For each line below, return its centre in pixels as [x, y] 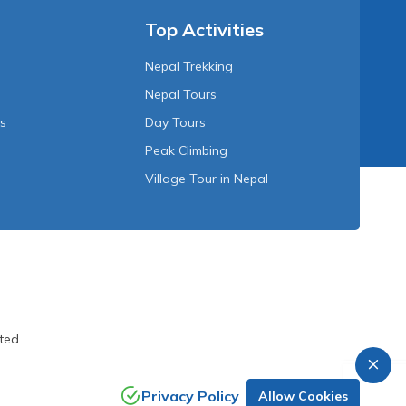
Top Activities [205, 30]
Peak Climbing [187, 151]
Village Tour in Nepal [207, 179]
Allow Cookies [303, 396]
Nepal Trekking [189, 67]
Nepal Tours [181, 95]
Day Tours [176, 123]
